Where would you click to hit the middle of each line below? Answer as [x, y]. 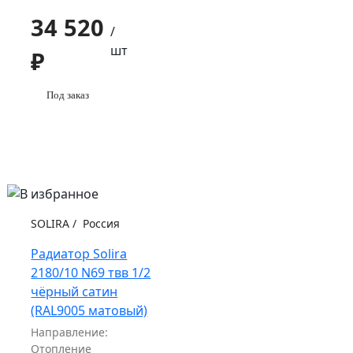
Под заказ [68, 95]
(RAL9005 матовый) [89, 311]
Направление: [70, 333]
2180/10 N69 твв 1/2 [91, 273]
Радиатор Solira [79, 254]
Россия [100, 224]
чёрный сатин [74, 292]
